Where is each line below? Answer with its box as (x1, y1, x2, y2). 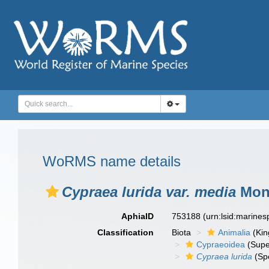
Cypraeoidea (196, 240, 246, 249)
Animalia (218, 228, 251, 237)
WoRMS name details (43, 153, 181, 169)
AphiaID (121, 211, 154, 221)
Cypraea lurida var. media (62, 184, 236, 200)
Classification (97, 228, 154, 237)
